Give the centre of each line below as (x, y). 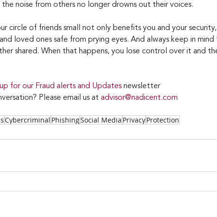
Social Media (101, 120)
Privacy (134, 120)
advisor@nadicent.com (139, 98)
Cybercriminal (28, 120)
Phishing (65, 120)
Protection (163, 120)
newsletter (142, 86)
